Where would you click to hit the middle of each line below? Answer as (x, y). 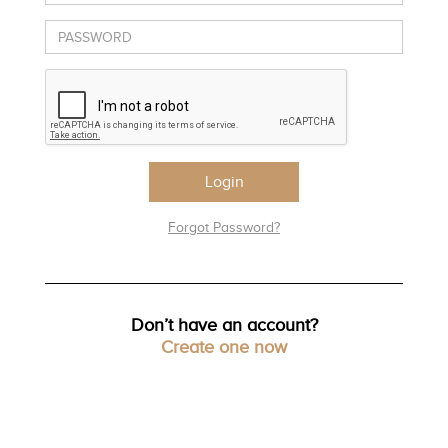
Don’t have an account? (224, 325)
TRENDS (35, 20)
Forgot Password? (224, 227)
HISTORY (34, 56)
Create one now (224, 347)
